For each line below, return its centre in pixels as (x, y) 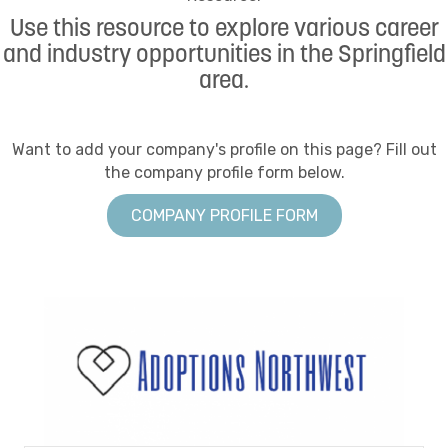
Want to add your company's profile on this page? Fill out (224, 149)
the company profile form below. (224, 172)
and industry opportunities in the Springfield (224, 55)
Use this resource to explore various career (224, 29)
